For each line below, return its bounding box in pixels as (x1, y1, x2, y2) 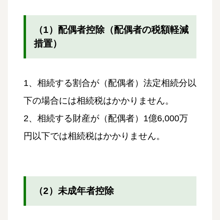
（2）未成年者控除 (34, 185, 114, 196)
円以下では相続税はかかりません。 (24, 131, 165, 141)
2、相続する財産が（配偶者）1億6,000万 (24, 113, 188, 123)
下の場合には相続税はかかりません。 (24, 95, 174, 106)
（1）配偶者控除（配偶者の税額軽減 (34, 24, 189, 35)
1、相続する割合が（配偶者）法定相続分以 (24, 78, 196, 88)
